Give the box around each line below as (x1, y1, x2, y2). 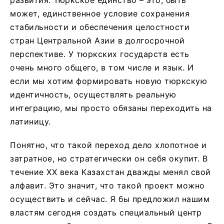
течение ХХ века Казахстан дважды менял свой (10, 166, 211, 177)
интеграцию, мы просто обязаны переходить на (10, 102, 212, 113)
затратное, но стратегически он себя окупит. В (10, 153, 208, 163)
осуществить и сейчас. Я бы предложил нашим (10, 193, 209, 204)
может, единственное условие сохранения (10, 8, 189, 18)
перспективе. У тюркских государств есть (10, 48, 189, 59)
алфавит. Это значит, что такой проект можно (10, 180, 205, 190)
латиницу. (10, 116, 51, 126)
